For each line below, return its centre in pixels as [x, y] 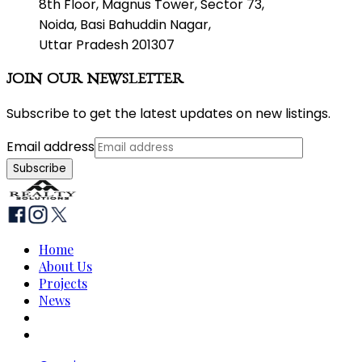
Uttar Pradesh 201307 [107, 44]
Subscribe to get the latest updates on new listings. [168, 113]
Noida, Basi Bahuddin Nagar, [125, 24]
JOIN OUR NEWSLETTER [95, 79]
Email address [51, 146]
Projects [63, 283]
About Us [65, 266]
